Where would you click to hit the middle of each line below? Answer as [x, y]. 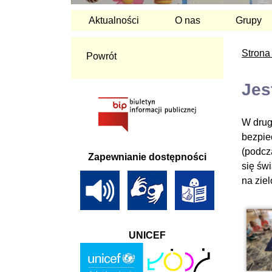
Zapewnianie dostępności [148, 157]
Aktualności [114, 20]
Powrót [101, 56]
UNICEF [148, 235]
